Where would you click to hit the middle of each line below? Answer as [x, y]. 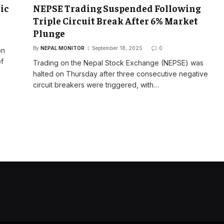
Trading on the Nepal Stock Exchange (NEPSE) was [118, 63]
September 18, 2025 [117, 48]
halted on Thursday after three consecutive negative [120, 74]
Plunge [49, 33]
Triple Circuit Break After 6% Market [115, 21]
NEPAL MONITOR [62, 48]
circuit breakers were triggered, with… [96, 85]
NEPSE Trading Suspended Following [116, 8]
